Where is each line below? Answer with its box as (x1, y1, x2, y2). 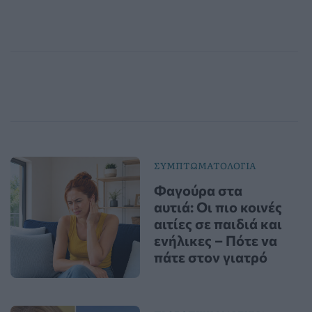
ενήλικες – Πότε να (153, 232, 277, 249)
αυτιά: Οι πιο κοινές (153, 198, 282, 216)
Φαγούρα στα (153, 182, 242, 199)
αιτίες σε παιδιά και (153, 215, 282, 233)
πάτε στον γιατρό (153, 249, 267, 266)
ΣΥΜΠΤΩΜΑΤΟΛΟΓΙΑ (153, 159, 256, 173)
